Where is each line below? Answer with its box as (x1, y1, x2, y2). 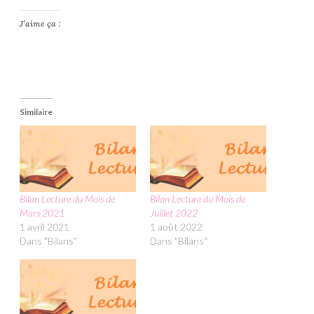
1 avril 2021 (20, 221, 69, 233)
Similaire (20, 107, 53, 118)
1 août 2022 (150, 221, 203, 233)
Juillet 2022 (150, 207, 198, 219)
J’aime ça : (20, 18, 60, 29)
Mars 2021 (20, 207, 64, 219)
